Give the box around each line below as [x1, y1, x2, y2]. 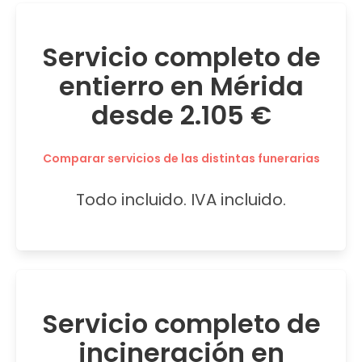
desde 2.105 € [90, 96, 271, 133]
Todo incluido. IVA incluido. [76, 187, 286, 211]
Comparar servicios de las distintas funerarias [42, 149, 320, 166]
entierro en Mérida [58, 67, 304, 104]
